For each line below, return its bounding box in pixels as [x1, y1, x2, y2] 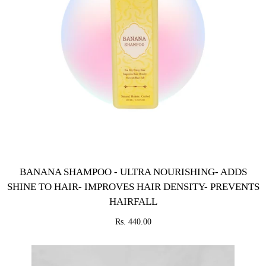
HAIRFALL [109, 196, 157, 207]
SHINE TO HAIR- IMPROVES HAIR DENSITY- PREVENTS [7, 181, 259, 192]
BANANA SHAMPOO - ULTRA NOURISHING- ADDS [19, 166, 247, 178]
